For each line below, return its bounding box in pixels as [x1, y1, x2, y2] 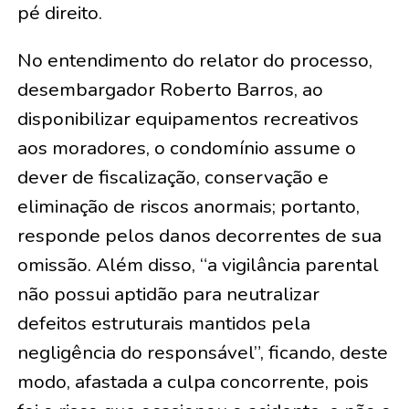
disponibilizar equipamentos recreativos [16, 105, 359, 131]
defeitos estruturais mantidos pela [16, 309, 310, 336]
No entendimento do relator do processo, [16, 47, 372, 73]
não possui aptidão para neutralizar [16, 280, 320, 307]
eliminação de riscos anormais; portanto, [16, 193, 360, 219]
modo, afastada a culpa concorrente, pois [16, 368, 369, 394]
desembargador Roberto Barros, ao [16, 76, 323, 102]
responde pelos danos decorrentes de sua [16, 222, 382, 248]
